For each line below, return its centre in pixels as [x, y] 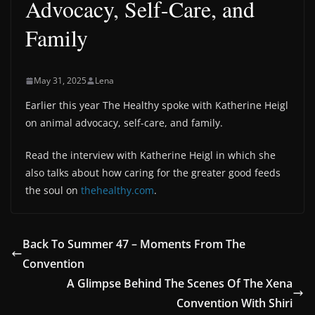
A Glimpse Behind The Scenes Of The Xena [180, 283]
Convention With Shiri [234, 303]
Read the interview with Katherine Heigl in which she [150, 155]
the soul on [53, 190]
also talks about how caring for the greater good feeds [153, 173]
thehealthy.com [117, 190]
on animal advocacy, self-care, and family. [124, 123]
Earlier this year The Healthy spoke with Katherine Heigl [157, 105]
